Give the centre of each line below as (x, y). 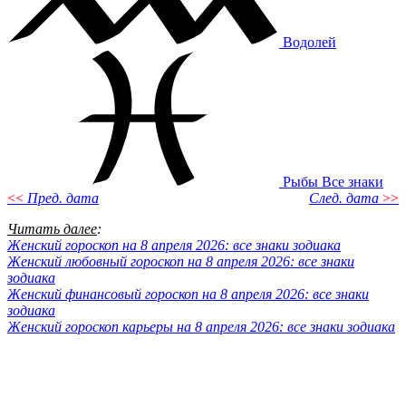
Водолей (309, 42)
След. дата (344, 198)
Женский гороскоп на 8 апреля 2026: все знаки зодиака (174, 245)
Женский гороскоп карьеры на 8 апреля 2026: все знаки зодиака (201, 326)
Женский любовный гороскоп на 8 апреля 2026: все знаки (181, 261)
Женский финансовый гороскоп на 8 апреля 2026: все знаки (188, 294)
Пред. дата (63, 198)
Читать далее (52, 228)
